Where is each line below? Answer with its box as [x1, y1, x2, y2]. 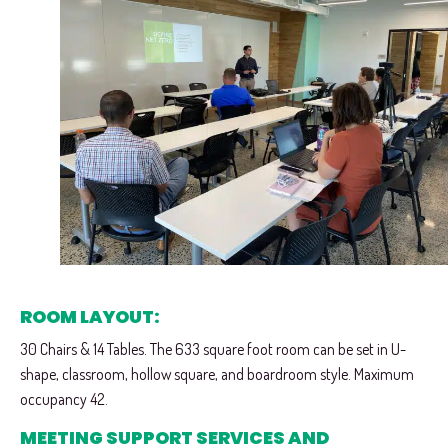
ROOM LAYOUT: [20, 305, 160, 330]
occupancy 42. [20, 389, 108, 410]
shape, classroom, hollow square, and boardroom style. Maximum [20, 364, 414, 385]
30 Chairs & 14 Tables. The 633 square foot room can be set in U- [20, 339, 406, 360]
